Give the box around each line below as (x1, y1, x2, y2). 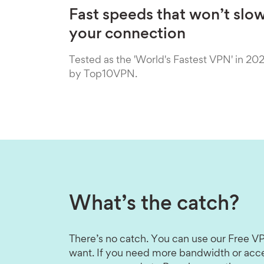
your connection (69, 28, 186, 42)
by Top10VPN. (69, 70, 137, 80)
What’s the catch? (69, 195, 239, 214)
